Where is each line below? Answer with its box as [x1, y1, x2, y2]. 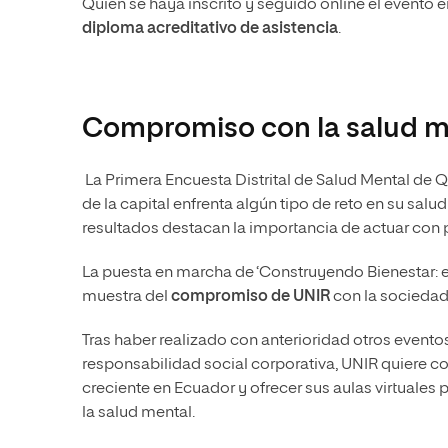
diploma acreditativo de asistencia [82, 20, 338, 37]
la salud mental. [82, 404, 195, 421]
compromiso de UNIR [171, 288, 330, 305]
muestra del [82, 288, 171, 305]
